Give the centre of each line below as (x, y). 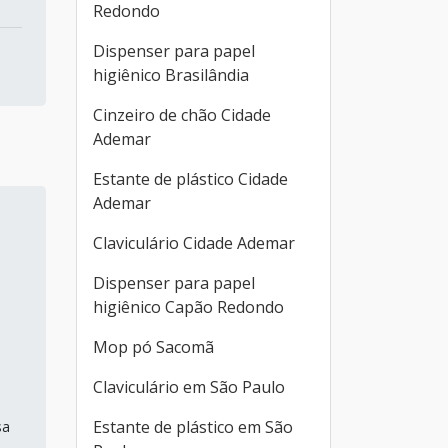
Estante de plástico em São (193, 427)
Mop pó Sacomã (153, 347)
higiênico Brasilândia (171, 75)
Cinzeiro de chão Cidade (182, 115)
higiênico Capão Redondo (188, 307)
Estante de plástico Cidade (190, 179)
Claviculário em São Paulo (189, 387)
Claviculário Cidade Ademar (194, 243)
